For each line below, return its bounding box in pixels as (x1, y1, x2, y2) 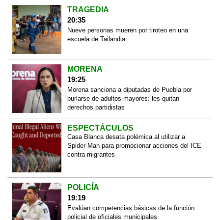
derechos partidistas (67, 103, 125, 111)
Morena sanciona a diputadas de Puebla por (67, 85, 192, 93)
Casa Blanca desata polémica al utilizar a (67, 133, 185, 141)
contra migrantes (67, 151, 115, 159)
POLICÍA (67, 183, 99, 192)
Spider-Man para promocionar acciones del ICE (67, 142, 201, 150)
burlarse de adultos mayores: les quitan (67, 94, 179, 102)
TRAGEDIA (67, 5, 109, 14)
